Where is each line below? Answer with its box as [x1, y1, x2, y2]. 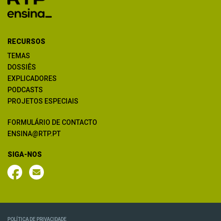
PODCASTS [7, 85, 43, 94]
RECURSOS [7, 37, 45, 45]
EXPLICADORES [7, 74, 57, 82]
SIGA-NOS [7, 150, 42, 158]
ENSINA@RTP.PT [7, 129, 61, 138]
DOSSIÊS [7, 63, 36, 71]
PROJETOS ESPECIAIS [7, 97, 78, 105]
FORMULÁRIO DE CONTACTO [7, 118, 97, 126]
